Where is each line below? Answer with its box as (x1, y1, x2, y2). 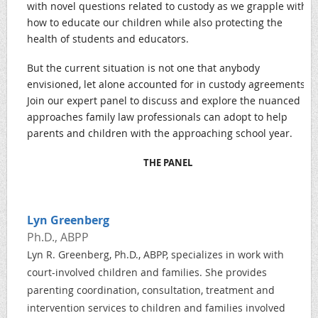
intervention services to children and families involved (27, 301, 285, 314)
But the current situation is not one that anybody (27, 61, 260, 75)
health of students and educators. (27, 32, 189, 45)
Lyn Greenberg (27, 212, 109, 228)
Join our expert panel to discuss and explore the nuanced (27, 94, 300, 107)
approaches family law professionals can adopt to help (27, 110, 287, 124)
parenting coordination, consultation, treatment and (27, 283, 275, 297)
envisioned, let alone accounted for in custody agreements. (27, 77, 308, 91)
